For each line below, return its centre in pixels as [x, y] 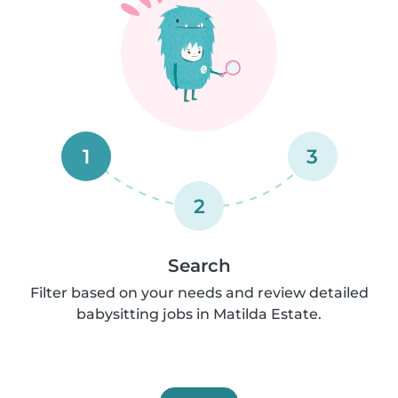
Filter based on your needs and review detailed [199, 293]
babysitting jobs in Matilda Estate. [199, 314]
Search [199, 266]
